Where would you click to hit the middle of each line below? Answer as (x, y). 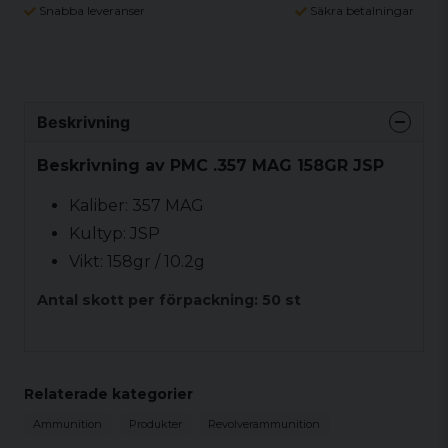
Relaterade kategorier (108, 394)
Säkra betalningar (362, 10)
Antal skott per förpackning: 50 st (169, 299)
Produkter (155, 424)
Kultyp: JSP (114, 233)
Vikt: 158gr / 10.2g (137, 261)
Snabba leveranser (92, 10)
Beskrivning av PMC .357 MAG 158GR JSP (210, 165)
